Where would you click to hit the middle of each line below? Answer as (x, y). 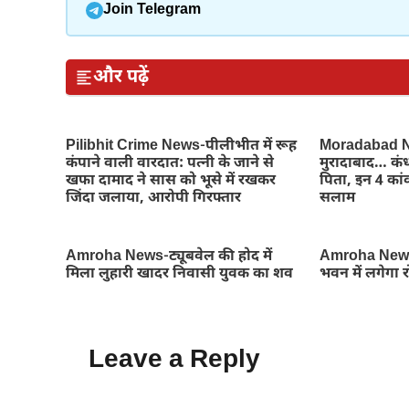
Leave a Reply (174, 361)
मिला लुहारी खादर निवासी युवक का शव (179, 274)
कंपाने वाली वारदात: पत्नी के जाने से (170, 164)
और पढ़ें (121, 77)
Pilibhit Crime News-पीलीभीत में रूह (181, 147)
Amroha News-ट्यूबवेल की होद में (169, 257)
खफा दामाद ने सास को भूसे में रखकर (171, 181)
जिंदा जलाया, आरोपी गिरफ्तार (153, 199)
